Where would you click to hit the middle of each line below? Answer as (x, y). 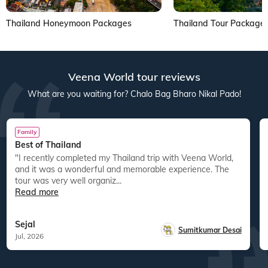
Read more (37, 192)
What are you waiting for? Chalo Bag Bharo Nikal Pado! (134, 94)
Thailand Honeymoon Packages (69, 23)
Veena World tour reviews (134, 77)
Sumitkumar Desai (210, 230)
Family (27, 132)
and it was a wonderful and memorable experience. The (122, 169)
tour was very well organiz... (68, 180)
